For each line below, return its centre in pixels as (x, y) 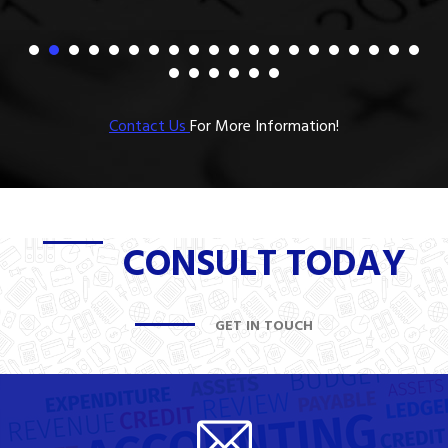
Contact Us (149, 126)
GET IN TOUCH (264, 325)
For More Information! (264, 126)
